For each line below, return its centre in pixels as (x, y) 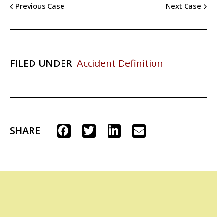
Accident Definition (120, 63)
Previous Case (40, 6)
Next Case (183, 6)
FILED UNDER (41, 63)
